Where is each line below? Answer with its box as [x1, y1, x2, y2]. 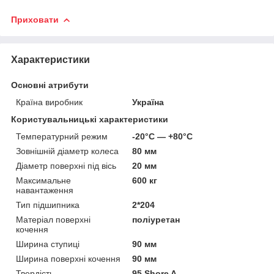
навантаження [16, 185, 73, 195]
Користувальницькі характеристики [11, 114, 168, 124]
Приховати [11, 14, 59, 24]
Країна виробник [16, 97, 83, 107]
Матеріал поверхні [16, 214, 91, 224]
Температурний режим [16, 131, 108, 141]
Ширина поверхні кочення [16, 253, 120, 264]
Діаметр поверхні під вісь [16, 160, 116, 171]
